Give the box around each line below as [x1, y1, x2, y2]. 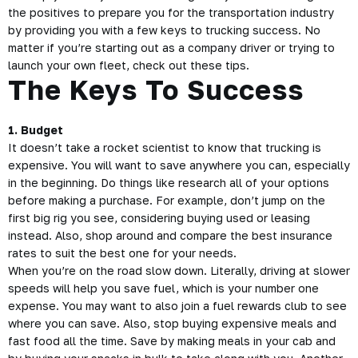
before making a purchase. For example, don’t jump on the [8, 193, 325, 207]
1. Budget [8, 123, 63, 137]
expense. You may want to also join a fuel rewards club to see [8, 299, 347, 312]
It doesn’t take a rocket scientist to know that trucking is [8, 141, 321, 154]
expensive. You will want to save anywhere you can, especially [8, 158, 350, 172]
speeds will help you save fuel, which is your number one [8, 281, 319, 295]
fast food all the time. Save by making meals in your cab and [8, 334, 336, 348]
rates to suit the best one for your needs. [8, 246, 237, 260]
